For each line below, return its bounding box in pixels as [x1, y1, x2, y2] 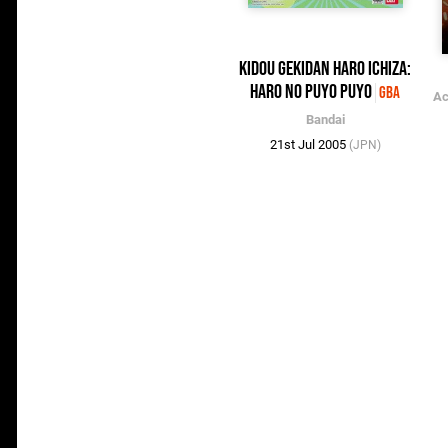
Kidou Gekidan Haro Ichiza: [239, 57, 412, 82]
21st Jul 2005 [269, 137, 349, 153]
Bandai [305, 112, 345, 128]
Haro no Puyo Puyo [250, 80, 373, 105]
